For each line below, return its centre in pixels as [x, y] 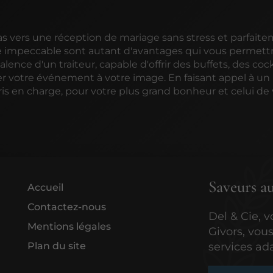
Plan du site [57, 246]
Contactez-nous [67, 207]
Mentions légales [69, 226]
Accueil [46, 187]
